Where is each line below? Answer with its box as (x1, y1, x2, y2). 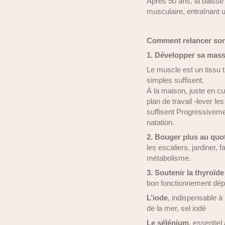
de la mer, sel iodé (147, 204, 206, 212)
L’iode (147, 193, 168, 202)
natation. (147, 118, 174, 127)
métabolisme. (147, 154, 191, 162)
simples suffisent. (147, 76, 204, 84)
